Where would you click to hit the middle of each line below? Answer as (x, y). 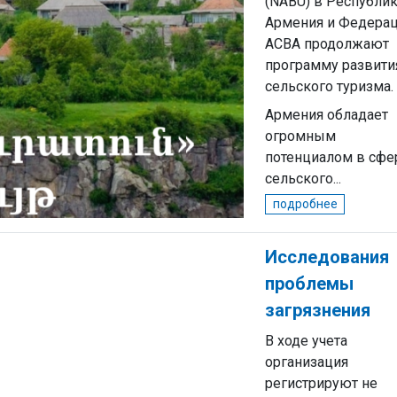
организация (307, 362)
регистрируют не (321, 383)
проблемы (309, 284)
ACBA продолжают (327, 44)
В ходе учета (306, 341)
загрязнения (318, 310)
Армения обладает (327, 115)
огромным (300, 136)
